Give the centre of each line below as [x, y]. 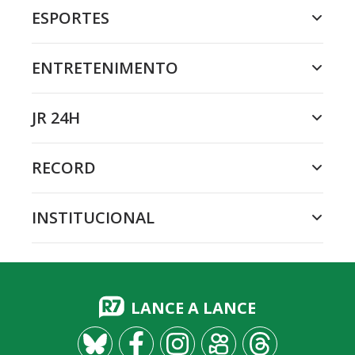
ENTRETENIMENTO [105, 68]
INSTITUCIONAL [93, 218]
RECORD [64, 168]
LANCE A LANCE [193, 308]
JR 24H [56, 118]
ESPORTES [71, 18]
